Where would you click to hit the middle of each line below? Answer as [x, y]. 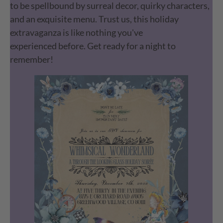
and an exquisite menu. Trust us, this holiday [95, 19]
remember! [32, 59]
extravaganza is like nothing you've [77, 33]
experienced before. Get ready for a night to [93, 46]
